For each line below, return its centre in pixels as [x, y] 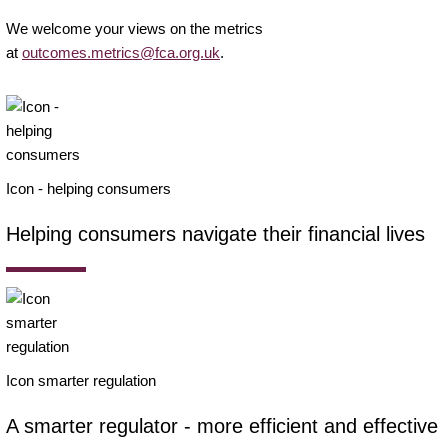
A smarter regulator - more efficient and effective [222, 425]
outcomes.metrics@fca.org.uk [121, 52]
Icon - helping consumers [88, 188]
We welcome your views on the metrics [134, 28]
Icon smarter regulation [81, 380]
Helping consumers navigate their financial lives [215, 233]
